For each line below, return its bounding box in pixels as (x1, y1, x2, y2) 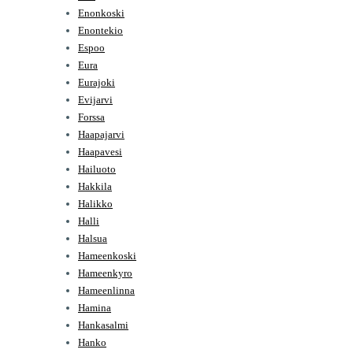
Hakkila (78, 180, 112, 192)
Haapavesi (78, 145, 122, 158)
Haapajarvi (78, 128, 124, 140)
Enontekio (78, 24, 123, 36)
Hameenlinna (78, 284, 135, 296)
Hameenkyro (78, 266, 132, 279)
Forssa (78, 110, 105, 123)
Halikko (78, 197, 113, 210)
